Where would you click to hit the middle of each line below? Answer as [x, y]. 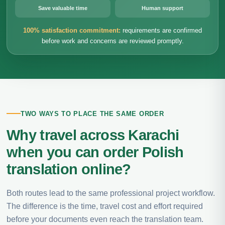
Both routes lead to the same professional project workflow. [111, 193]
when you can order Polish [95, 152]
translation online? [69, 169]
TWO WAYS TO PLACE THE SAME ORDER [92, 114]
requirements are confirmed [161, 30]
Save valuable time [63, 8]
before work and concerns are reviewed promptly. [113, 41]
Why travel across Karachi [93, 135]
